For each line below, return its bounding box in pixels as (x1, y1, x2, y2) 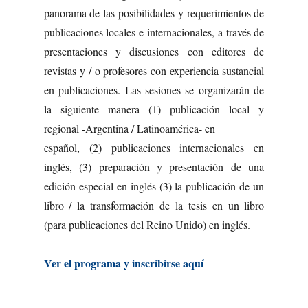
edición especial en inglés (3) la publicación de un (43, 178, 265, 193)
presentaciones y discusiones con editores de (43, 43, 265, 58)
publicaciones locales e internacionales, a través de (43, 24, 265, 39)
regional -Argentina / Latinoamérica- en (43, 120, 215, 135)
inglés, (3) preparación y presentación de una (43, 159, 265, 174)
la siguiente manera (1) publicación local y (43, 101, 265, 116)
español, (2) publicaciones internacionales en (43, 140, 265, 155)
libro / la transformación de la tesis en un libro (43, 197, 265, 212)
